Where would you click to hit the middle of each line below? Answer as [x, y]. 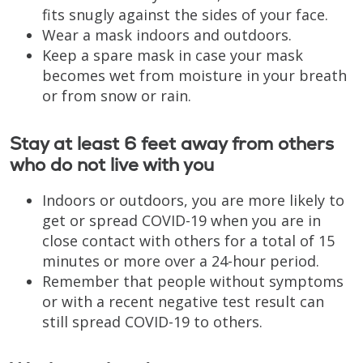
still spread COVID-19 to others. [152, 322]
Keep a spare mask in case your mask [173, 56]
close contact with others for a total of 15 [188, 241]
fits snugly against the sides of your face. [185, 15]
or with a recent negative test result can [183, 302]
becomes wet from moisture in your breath [194, 76]
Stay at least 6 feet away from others [172, 144]
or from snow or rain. [117, 96]
